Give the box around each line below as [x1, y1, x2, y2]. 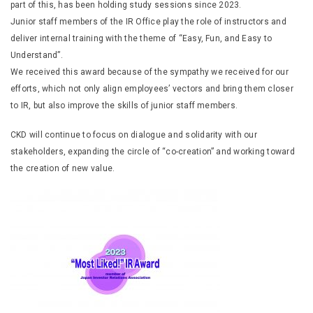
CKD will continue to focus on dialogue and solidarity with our [10, 130, 257, 140]
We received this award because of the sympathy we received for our [10, 67, 289, 77]
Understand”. [10, 50, 63, 60]
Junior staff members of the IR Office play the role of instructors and [10, 17, 286, 27]
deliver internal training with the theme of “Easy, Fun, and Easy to [10, 34, 272, 43]
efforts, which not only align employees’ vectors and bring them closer [10, 84, 293, 94]
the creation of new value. [10, 163, 115, 173]
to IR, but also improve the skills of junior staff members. [10, 101, 238, 110]
